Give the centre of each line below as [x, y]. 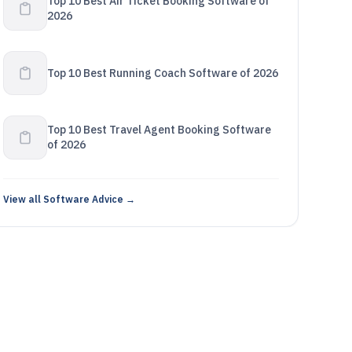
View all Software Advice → [69, 199]
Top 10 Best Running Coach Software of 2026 [162, 73]
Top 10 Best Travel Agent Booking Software [159, 130]
